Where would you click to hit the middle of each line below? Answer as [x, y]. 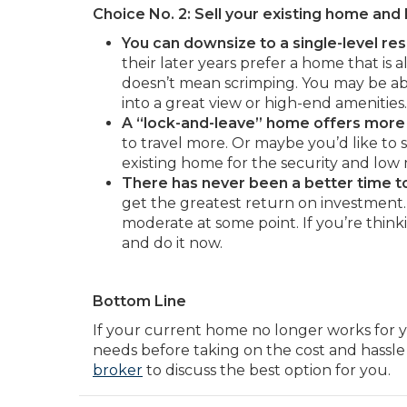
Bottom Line [139, 301]
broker [118, 370]
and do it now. [172, 243]
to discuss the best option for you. [267, 370]
